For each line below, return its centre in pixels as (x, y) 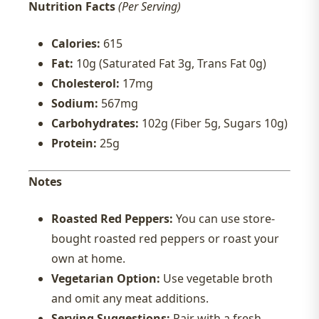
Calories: (76, 44)
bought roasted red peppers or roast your (165, 239)
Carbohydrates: (95, 124)
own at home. (88, 259)
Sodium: (75, 104)
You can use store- (224, 219)
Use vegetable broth (216, 279)
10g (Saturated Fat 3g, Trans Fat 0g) (170, 64)
